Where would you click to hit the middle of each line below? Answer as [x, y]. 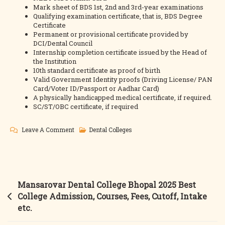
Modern [85, 141]
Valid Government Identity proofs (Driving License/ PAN [123, 79]
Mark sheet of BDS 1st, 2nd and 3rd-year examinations [119, 7]
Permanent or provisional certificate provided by [111, 34]
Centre [83, 201]
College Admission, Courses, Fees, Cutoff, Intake [112, 196]
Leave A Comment [48, 130]
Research [87, 189]
